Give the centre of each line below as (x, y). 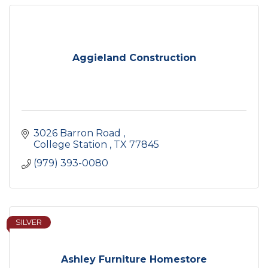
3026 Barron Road (78, 133)
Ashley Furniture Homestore (134, 260)
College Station (71, 145)
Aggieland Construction (134, 58)
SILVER (29, 223)
